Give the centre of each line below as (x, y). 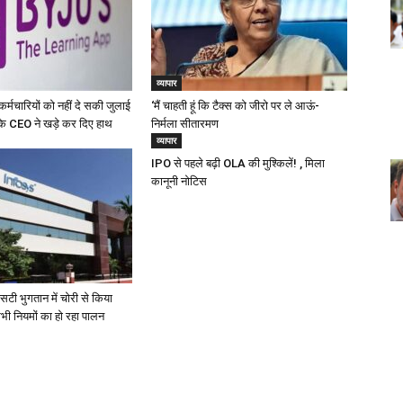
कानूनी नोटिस (179, 181)
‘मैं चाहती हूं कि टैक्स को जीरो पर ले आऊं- (235, 106)
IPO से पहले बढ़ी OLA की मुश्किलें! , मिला (238, 163)
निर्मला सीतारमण (185, 124)
